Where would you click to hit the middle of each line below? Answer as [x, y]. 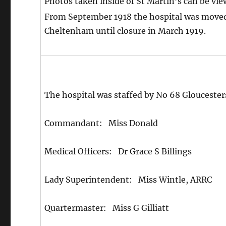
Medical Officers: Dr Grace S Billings [118, 152]
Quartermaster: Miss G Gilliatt [107, 208]
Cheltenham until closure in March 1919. [125, 31]
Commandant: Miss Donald [101, 123]
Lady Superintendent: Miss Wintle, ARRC [128, 180]
